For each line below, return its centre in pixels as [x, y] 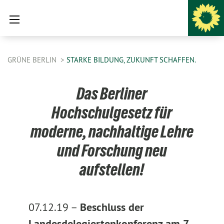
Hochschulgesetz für [112, 112]
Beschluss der [112, 207]
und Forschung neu [112, 150]
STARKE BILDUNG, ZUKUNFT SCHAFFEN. [131, 60]
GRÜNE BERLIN [33, 60]
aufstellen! [112, 169]
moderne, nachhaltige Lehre [112, 131]
